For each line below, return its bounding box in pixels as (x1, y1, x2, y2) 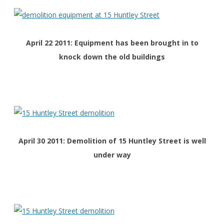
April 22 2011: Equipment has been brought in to (25, 38, 198, 48)
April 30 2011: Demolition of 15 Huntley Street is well (18, 136, 206, 146)
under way (93, 150, 131, 160)
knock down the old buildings (59, 52, 165, 62)
